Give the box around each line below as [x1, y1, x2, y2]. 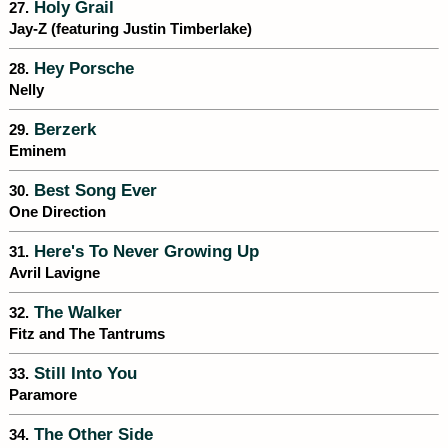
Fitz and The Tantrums [9, 326, 165, 343]
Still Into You [29, 364, 137, 383]
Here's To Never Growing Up [29, 242, 259, 261]
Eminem [9, 143, 66, 160]
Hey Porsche [29, 59, 134, 78]
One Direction [9, 204, 106, 221]
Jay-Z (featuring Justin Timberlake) [9, 21, 252, 38]
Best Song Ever [29, 181, 157, 200]
